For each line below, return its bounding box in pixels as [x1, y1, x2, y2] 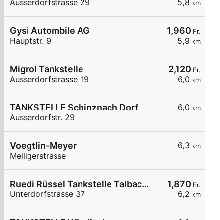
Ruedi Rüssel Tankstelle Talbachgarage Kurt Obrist [142, 179, 149, 190]
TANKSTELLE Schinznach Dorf [10, 102, 138, 113]
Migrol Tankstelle [10, 64, 83, 75]
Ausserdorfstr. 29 [10, 112, 75, 123]
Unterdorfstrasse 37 [10, 189, 85, 199]
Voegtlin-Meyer [10, 140, 77, 151]
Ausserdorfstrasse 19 [10, 74, 89, 84]
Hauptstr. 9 [10, 36, 51, 46]
